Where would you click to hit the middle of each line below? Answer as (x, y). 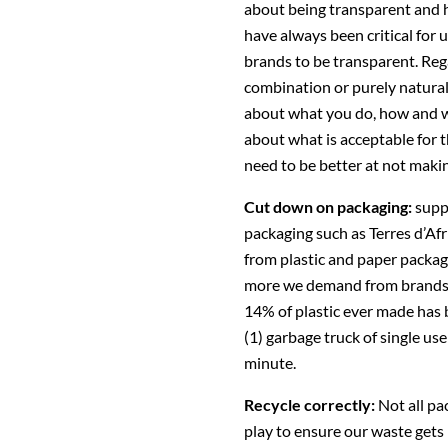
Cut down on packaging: (329, 206)
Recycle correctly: (309, 404)
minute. (270, 362)
